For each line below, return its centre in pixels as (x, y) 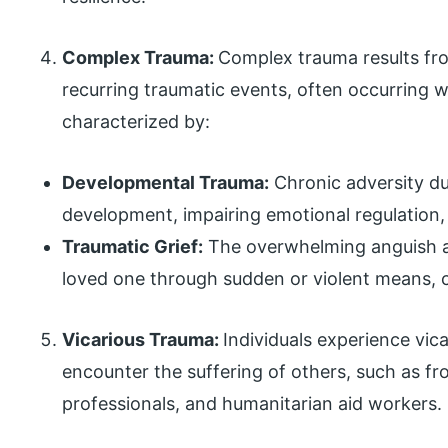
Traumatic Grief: (133, 247)
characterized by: (136, 122)
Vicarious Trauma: (143, 340)
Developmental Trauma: (166, 183)
